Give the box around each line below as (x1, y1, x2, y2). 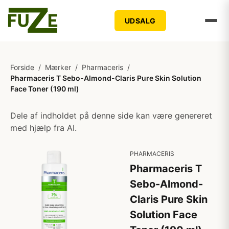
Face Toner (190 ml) (10, 84, 79, 93)
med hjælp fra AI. (10, 123, 77, 133)
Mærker (45, 63, 71, 72)
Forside (10, 63, 34, 72)
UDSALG (124, 16, 156, 25)
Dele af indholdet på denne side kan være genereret (10, 110, 212, 121)
